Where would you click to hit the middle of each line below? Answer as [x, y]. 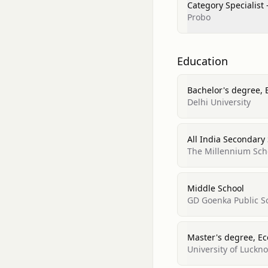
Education [202, 61]
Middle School [216, 188]
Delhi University [219, 102]
